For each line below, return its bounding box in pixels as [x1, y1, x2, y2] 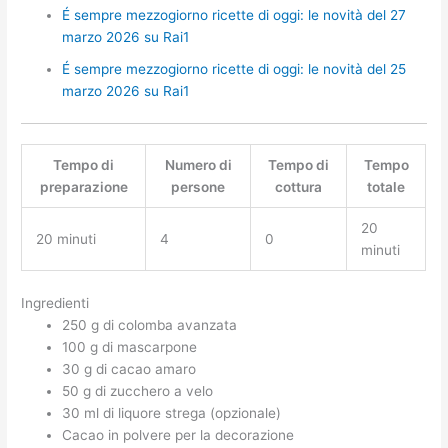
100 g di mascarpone [62, 338, 198, 355]
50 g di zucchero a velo [62, 382, 214, 399]
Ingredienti [21, 294, 90, 311]
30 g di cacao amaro [62, 360, 197, 377]
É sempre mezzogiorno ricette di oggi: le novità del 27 [62, 7, 407, 24]
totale [367, 179, 406, 196]
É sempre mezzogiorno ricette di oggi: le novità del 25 [62, 61, 407, 78]
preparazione [39, 179, 128, 196]
